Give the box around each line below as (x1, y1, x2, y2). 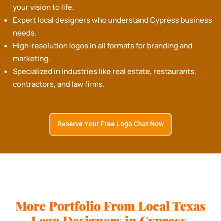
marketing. (13, 53, 51, 64)
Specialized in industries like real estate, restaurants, (13, 66, 197, 77)
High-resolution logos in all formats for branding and (13, 40, 193, 51)
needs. (13, 28, 37, 38)
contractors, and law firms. (13, 79, 105, 90)
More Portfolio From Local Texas (15, 197, 206, 214)
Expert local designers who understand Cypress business (13, 15, 213, 26)
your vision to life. (13, 2, 74, 13)
